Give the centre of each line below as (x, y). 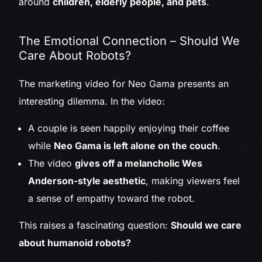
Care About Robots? (75, 56)
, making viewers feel (193, 181)
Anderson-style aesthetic (87, 181)
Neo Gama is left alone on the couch (136, 146)
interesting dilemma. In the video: (92, 101)
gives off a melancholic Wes (139, 163)
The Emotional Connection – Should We (130, 41)
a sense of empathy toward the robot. (112, 199)
